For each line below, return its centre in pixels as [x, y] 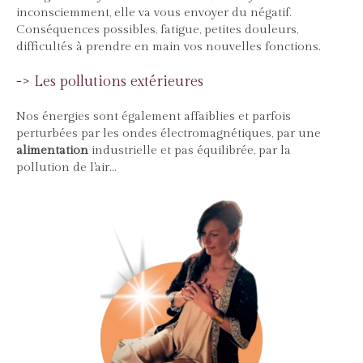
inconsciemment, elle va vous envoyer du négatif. [154, 13]
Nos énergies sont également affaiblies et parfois [154, 117]
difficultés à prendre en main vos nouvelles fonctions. [169, 47]
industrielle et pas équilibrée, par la [190, 151]
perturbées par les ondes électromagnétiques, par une [169, 134]
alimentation [52, 151]
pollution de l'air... [66, 168]
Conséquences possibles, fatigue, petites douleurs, [157, 30]
